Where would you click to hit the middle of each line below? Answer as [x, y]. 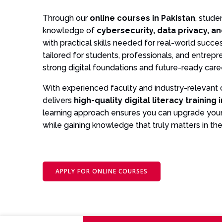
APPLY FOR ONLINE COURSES [102, 171]
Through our [66, 18]
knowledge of [70, 30]
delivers [58, 100]
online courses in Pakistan [142, 18]
